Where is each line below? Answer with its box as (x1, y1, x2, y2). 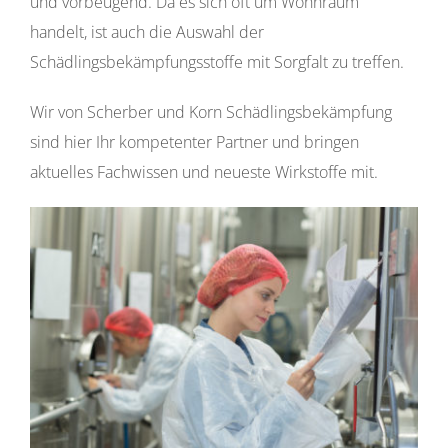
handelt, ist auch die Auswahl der (30, 21, 264, 43)
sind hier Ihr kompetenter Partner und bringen (30, 131, 359, 153)
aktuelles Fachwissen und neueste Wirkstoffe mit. (30, 161, 378, 183)
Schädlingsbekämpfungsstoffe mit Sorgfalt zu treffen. (30, 51, 404, 73)
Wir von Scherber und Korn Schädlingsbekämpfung (30, 101, 392, 123)
